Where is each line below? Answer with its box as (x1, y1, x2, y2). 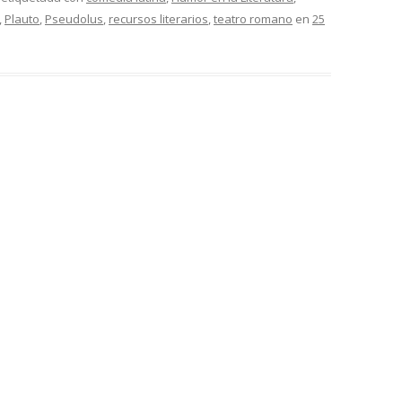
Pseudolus (45, 11, 103, 27)
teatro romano (214, 11, 293, 27)
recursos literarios (109, 11, 208, 27)
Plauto (4, 11, 39, 27)
